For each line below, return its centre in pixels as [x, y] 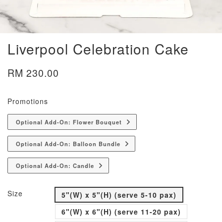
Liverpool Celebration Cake [98, 49]
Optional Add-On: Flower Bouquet [69, 122]
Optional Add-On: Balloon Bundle [68, 144]
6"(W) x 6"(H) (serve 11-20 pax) [121, 212]
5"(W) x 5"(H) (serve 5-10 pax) [119, 195]
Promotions [28, 101]
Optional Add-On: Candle [55, 166]
